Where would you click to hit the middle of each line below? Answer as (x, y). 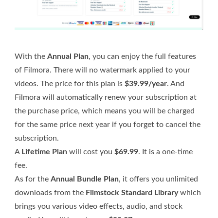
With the (31, 56)
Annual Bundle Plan (85, 179)
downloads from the (50, 192)
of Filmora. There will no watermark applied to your (102, 70)
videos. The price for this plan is (70, 83)
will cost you (91, 152)
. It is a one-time (165, 152)
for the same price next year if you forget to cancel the (108, 124)
